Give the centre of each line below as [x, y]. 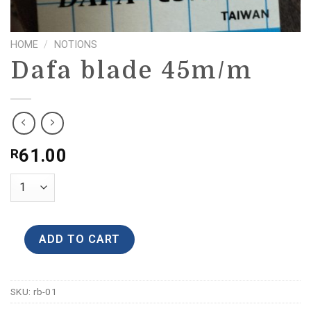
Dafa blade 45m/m [132, 71]
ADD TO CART [79, 239]
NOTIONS [75, 44]
